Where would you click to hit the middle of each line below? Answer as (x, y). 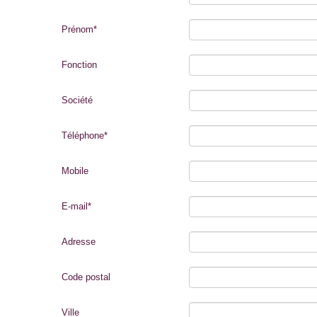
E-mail (75, 206)
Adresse (79, 242)
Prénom (77, 29)
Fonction (79, 65)
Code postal (86, 277)
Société (77, 100)
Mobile (75, 171)
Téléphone (83, 136)
